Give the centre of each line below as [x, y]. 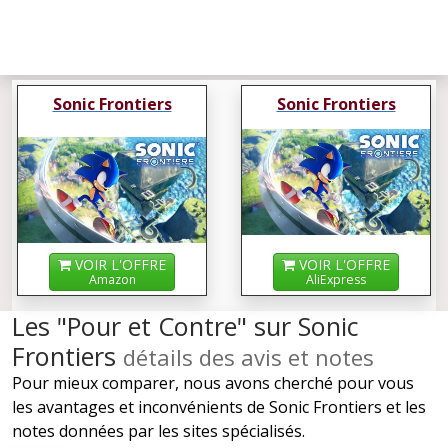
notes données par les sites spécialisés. [158, 431]
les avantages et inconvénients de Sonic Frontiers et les [219, 407]
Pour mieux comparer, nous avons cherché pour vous [213, 383]
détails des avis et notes [248, 357]
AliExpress [336, 280]
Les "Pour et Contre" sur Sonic [185, 326]
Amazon [112, 280]
